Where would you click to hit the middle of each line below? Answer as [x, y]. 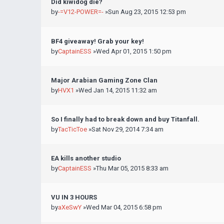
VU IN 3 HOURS [74, 197]
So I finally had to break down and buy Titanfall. [125, 119]
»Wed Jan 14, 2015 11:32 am [115, 90]
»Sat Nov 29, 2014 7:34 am [125, 129]
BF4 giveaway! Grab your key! [97, 41]
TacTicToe [72, 129]
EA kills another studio [86, 158]
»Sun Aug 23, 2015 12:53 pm [145, 12]
